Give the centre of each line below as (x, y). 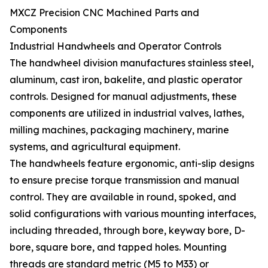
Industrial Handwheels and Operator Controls (115, 46)
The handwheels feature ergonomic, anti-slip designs (132, 164)
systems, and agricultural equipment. (95, 147)
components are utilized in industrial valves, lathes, (127, 113)
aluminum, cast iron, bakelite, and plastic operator (126, 80)
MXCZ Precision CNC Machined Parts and (104, 13)
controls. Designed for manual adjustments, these (123, 97)
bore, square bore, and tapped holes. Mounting (118, 247)
